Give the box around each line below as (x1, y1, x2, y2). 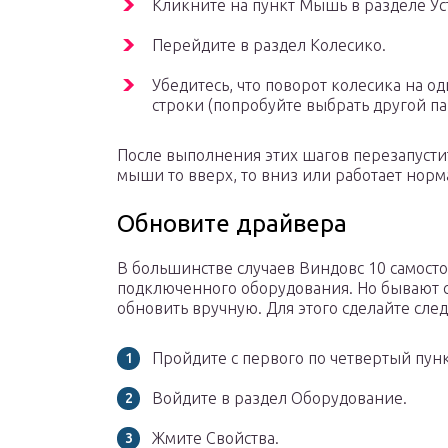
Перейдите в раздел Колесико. (152, 36, 386, 55)
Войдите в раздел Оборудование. (152, 389, 407, 408)
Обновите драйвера (117, 210, 347, 238)
